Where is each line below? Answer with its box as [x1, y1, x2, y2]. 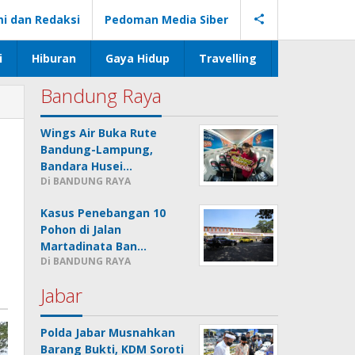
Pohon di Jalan [40, 222, 122, 237]
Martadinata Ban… [40, 239, 147, 254]
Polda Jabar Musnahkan [40, 325, 176, 340]
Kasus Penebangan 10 [40, 205, 166, 220]
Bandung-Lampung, [40, 142, 154, 157]
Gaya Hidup [105, 51, 170, 66]
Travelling [199, 51, 257, 66]
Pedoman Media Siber [105, 12, 228, 27]
